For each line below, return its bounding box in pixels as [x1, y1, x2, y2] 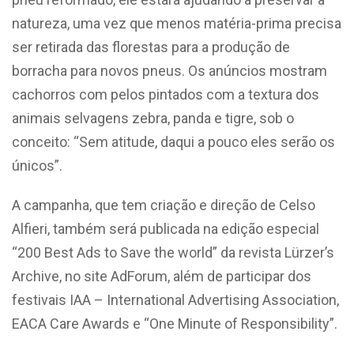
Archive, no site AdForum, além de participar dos [12, 267, 311, 284]
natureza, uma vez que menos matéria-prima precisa [12, 14, 341, 32]
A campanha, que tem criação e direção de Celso [12, 196, 315, 213]
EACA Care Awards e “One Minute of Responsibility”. [12, 314, 337, 332]
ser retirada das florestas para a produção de [12, 38, 290, 55]
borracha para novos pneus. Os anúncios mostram [12, 62, 327, 79]
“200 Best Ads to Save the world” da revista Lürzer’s [12, 243, 334, 261]
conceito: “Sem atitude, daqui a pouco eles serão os [12, 133, 335, 150]
